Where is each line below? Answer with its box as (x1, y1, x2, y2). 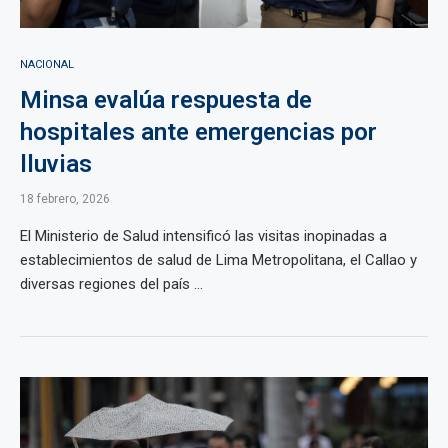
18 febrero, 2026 (20, 192, 110, 206)
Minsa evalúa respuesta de (20, 86, 312, 114)
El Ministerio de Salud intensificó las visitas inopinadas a (20, 227, 387, 245)
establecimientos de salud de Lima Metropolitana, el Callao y (20, 251, 417, 269)
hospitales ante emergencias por (20, 118, 377, 146)
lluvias (20, 150, 92, 178)
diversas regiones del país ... (20, 275, 203, 293)
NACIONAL (20, 58, 74, 71)
